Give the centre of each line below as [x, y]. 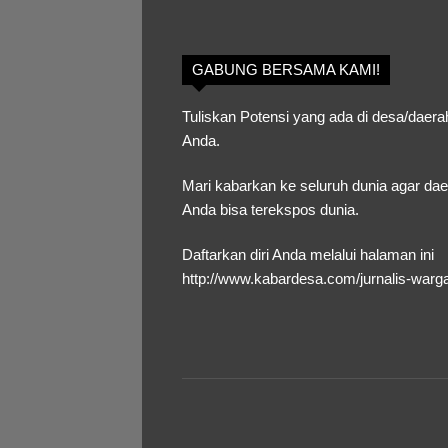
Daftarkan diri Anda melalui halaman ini [308, 254]
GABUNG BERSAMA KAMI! [286, 69]
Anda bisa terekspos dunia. [270, 209]
